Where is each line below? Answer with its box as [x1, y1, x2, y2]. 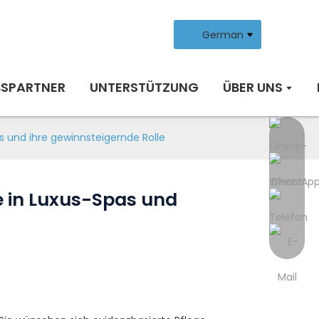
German [202, 27, 244, 42]
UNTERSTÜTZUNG [89, 78, 199, 96]
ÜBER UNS [222, 78, 283, 96]
